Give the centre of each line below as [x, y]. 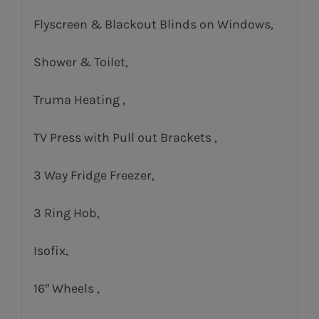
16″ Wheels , [66, 288]
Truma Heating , [79, 99]
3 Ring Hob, [66, 213]
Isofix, [51, 250]
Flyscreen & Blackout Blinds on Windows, [153, 24]
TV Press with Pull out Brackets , [125, 137]
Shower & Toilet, [80, 62]
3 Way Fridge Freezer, [94, 175]
